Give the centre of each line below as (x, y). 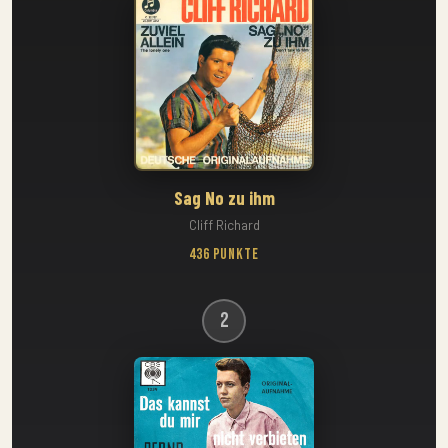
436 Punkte (224, 254)
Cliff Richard (224, 224)
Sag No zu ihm (224, 198)
